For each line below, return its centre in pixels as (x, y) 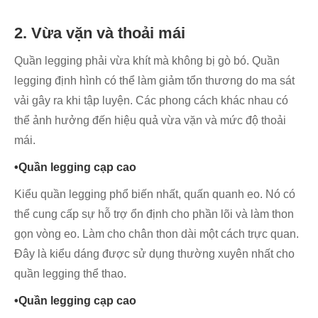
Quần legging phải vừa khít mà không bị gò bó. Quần (147, 61)
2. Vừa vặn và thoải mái (100, 33)
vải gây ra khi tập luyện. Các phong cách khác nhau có (151, 101)
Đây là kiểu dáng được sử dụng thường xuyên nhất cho (154, 254)
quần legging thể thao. (70, 274)
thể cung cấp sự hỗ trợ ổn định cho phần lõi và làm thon (154, 214)
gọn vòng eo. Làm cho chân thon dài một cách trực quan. (157, 234)
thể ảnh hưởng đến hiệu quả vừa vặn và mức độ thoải (150, 121)
